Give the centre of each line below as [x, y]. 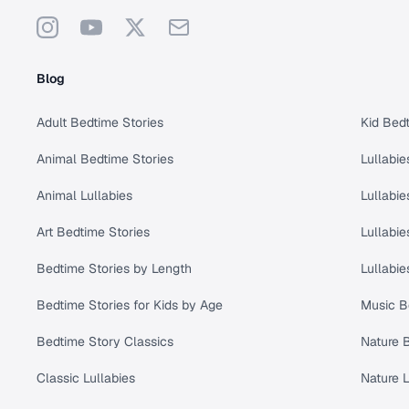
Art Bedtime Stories [93, 232]
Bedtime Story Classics [105, 342]
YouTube [107, 26]
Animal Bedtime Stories [105, 159]
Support [194, 26]
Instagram [69, 26]
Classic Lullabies [86, 378]
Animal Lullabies [84, 196]
